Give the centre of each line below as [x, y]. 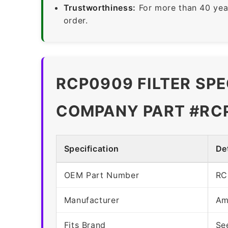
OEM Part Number [102, 175]
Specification [91, 148]
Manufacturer [92, 200]
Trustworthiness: [99, 7]
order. [76, 20]
